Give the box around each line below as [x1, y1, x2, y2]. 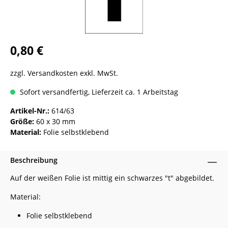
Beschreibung [10, 155, 58, 165]
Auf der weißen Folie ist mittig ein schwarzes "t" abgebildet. [10, 173, 214, 183]
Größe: [10, 117, 36, 126]
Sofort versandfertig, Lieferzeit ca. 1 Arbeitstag [18, 87, 178, 97]
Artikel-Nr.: [10, 106, 49, 116]
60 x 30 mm [36, 117, 75, 126]
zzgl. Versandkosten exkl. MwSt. [10, 68, 118, 78]
